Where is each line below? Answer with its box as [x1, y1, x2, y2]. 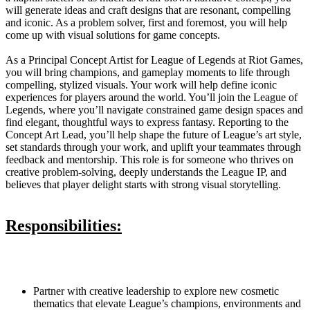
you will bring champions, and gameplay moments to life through [6, 66, 290, 78]
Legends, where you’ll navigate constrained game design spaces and [6, 103, 303, 116]
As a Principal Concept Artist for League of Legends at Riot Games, [6, 53, 303, 66]
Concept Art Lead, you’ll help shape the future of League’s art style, [6, 128, 302, 140]
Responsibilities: [6, 217, 122, 235]
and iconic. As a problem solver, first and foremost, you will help [6, 16, 287, 28]
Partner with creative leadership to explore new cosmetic [33, 285, 279, 298]
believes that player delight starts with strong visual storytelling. [6, 178, 281, 190]
